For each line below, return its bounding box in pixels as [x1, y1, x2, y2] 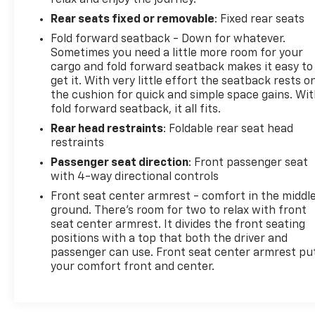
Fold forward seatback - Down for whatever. [51, 33, 286, 45]
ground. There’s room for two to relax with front [51, 205, 307, 217]
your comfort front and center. [51, 261, 215, 273]
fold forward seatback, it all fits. [51, 103, 221, 115]
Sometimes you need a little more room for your [51, 47, 304, 59]
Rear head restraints [51, 123, 164, 135]
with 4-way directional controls [51, 171, 219, 183]
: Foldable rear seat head [163, 123, 294, 135]
